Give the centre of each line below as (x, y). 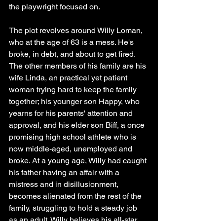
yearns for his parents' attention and (72, 113)
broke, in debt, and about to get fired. (73, 54)
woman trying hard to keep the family (74, 90)
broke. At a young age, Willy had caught (79, 161)
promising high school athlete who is (74, 137)
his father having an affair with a (65, 173)
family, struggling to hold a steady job (74, 208)
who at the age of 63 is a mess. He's (72, 42)
